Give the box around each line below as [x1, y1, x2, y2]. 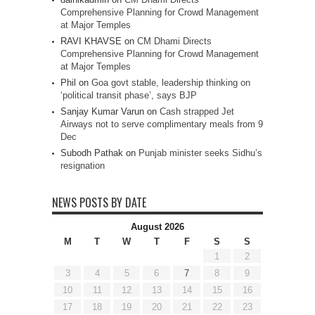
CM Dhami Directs [137, 36, 212, 46]
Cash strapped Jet [160, 106, 234, 117]
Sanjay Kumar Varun [60, 106, 144, 117]
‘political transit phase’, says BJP [60, 90, 197, 101]
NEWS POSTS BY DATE [52, 194, 146, 211]
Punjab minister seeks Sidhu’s [139, 148, 262, 158]
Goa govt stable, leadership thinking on [91, 77, 250, 88]
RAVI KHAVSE [60, 36, 122, 46]
